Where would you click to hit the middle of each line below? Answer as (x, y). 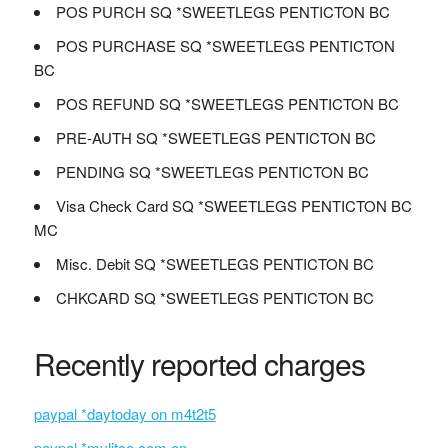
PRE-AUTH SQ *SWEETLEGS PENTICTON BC (215, 137)
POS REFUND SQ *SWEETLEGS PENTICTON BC (227, 103)
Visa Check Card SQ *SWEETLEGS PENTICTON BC (233, 205)
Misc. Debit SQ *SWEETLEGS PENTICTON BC (214, 263)
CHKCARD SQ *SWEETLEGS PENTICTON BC (214, 297)
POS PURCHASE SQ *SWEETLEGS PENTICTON (225, 45)
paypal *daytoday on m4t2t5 (124, 413)
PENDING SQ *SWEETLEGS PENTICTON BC (212, 171)
